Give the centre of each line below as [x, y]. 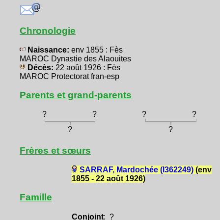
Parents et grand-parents [76, 95]
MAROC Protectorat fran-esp [69, 76]
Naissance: [48, 50]
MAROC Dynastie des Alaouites [75, 58]
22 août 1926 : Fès [88, 67]
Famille [36, 197]
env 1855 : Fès [97, 50]
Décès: [41, 67]
